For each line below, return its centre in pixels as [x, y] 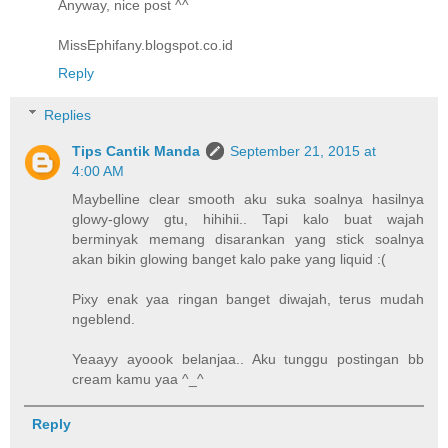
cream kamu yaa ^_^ [138, 378]
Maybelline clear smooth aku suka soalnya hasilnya [248, 198]
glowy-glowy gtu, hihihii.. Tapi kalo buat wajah [248, 218]
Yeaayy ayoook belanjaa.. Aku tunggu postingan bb [248, 358]
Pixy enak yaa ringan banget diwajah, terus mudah [248, 298]
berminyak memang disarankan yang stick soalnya [248, 238]
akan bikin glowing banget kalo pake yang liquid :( [229, 258]
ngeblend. [104, 318]
